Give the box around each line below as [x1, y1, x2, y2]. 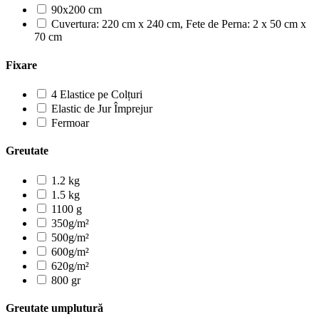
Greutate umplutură [6, 301, 103, 314]
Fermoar [51, 117, 89, 129]
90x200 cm [51, 4, 102, 16]
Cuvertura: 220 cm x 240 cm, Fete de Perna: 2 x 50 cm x [51, 18, 306, 31]
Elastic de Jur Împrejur [51, 103, 152, 115]
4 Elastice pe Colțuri [51, 88, 142, 100]
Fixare [6, 58, 37, 71]
